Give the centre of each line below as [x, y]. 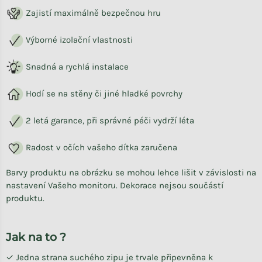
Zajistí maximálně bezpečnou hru [92, 13]
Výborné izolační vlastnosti [78, 39]
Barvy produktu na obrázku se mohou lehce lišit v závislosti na [131, 173]
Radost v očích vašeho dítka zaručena [100, 147]
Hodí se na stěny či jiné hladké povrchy [103, 93]
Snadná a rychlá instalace [76, 66]
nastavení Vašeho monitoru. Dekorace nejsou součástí [115, 185]
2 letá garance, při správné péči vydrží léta [109, 120]
